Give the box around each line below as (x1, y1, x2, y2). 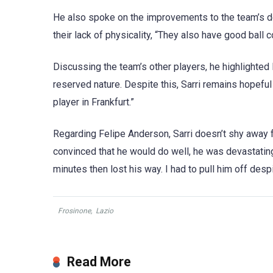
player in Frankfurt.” (53, 96, 134, 108)
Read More (67, 254, 131, 270)
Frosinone (58, 207, 91, 216)
